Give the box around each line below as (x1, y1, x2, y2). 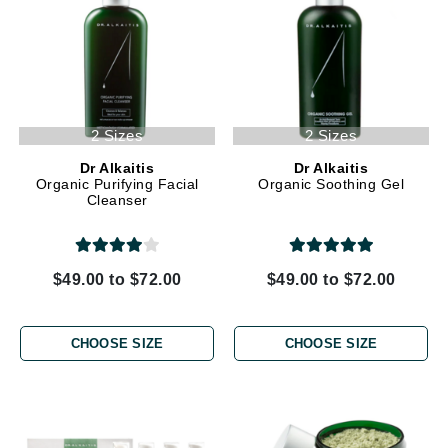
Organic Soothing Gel (258, 176, 404, 193)
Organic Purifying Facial (35, 176, 199, 193)
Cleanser (86, 192, 148, 209)
